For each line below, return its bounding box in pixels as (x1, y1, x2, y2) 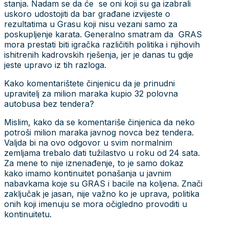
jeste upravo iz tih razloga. (4, 59, 106, 70)
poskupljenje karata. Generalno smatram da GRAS (4, 29, 202, 39)
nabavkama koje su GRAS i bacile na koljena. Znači (4, 178, 202, 189)
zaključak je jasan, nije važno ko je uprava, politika (4, 188, 199, 199)
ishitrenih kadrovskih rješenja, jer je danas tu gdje (4, 49, 193, 60)
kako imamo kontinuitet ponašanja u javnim (4, 168, 171, 178)
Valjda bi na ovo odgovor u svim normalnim (4, 137, 172, 148)
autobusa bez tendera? (4, 98, 94, 109)
